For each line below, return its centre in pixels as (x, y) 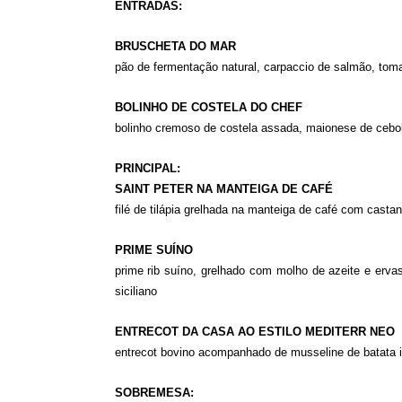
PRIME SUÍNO (153, 250)
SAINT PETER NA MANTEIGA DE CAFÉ (223, 189)
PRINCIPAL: (147, 168)
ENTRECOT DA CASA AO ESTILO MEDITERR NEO (254, 332)
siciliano (135, 291)
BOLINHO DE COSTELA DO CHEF (208, 107)
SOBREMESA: (154, 393)
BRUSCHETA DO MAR (175, 46)
